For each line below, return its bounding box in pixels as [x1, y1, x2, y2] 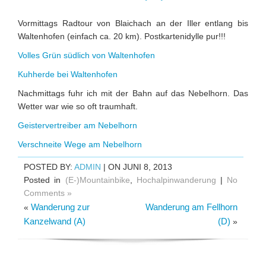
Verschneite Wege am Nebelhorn [18, 140, 142, 149]
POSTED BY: [24, 162, 74, 172]
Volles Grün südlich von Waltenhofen [18, 50, 155, 60]
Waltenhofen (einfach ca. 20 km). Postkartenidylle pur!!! [18, 31, 226, 41]
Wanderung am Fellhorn [145, 202, 238, 212]
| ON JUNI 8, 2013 [101, 162, 172, 172]
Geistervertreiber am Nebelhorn [18, 121, 137, 130]
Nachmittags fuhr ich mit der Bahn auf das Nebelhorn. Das [18, 88, 248, 98]
